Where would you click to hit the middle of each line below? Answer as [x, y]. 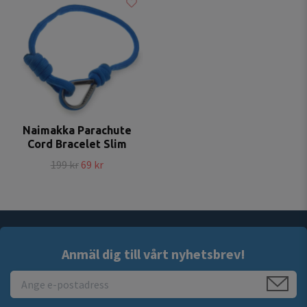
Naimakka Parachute [77, 131]
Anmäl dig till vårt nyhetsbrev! [153, 254]
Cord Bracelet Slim [77, 144]
